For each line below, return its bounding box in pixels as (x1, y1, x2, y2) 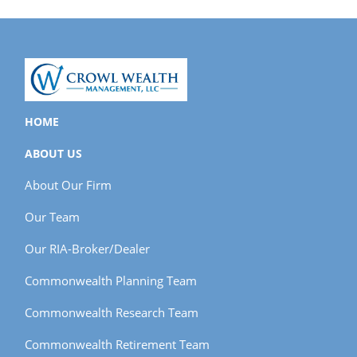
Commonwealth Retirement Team (25, 335, 210, 352)
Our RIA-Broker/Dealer (25, 240, 151, 257)
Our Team (25, 208, 80, 225)
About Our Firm (25, 176, 112, 193)
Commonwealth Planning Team (25, 272, 198, 288)
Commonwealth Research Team (25, 304, 199, 320)
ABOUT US (25, 145, 83, 161)
